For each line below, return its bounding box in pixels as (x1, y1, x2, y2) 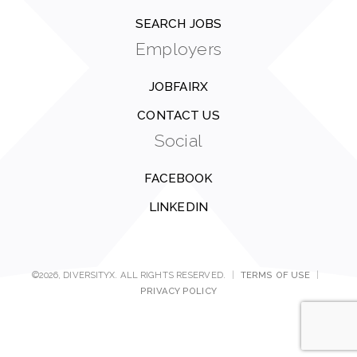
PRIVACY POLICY (140, 284, 217, 296)
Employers (135, 39, 222, 59)
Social (154, 131, 203, 151)
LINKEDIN (148, 200, 209, 214)
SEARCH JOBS (135, 17, 222, 31)
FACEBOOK (144, 171, 213, 186)
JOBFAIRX (148, 80, 209, 94)
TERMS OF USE (241, 269, 311, 280)
